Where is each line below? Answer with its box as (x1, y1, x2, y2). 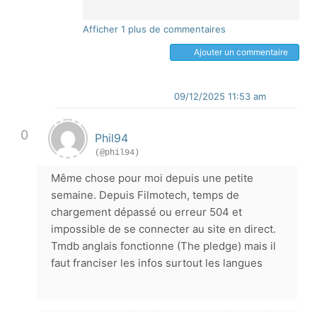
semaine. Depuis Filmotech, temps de (51, 188, 239, 202)
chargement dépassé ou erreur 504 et (51, 205, 242, 219)
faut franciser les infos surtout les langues (51, 256, 263, 270)
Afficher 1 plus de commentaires (83, 23, 226, 35)
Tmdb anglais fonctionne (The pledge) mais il (51, 239, 276, 253)
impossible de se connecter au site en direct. (51, 222, 276, 236)
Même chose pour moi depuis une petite (51, 171, 253, 185)
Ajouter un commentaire (194, 47, 288, 57)
